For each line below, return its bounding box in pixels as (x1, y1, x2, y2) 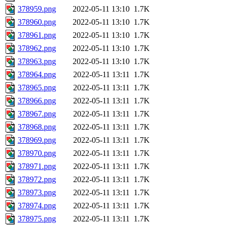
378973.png (18, 188, 56, 197)
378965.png (18, 83, 56, 92)
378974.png (18, 201, 56, 210)
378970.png (18, 149, 56, 158)
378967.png (18, 109, 56, 119)
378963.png (18, 57, 56, 66)
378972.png (18, 175, 56, 184)
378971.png (18, 162, 56, 171)
